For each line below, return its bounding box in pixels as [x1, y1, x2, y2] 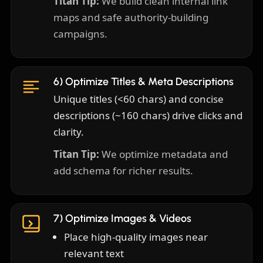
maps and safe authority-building [53, 11, 208, 25]
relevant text [64, 247, 124, 261]
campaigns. [53, 27, 107, 41]
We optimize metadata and [99, 147, 228, 161]
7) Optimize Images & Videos [53, 212, 191, 225]
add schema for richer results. [53, 164, 193, 178]
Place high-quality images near [64, 230, 208, 244]
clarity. [53, 125, 84, 139]
